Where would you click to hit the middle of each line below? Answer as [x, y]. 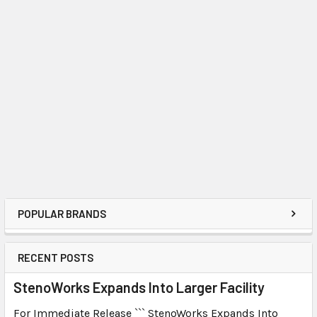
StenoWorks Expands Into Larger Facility [139, 287]
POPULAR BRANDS [62, 214]
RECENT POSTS [56, 258]
